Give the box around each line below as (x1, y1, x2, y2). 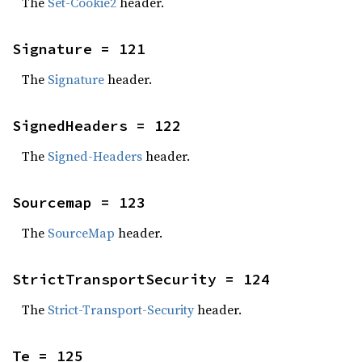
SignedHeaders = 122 (12, 116, 181, 135)
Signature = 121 (12, 40, 145, 58)
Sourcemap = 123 (12, 193, 145, 212)
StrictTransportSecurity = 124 (12, 270, 270, 288)
